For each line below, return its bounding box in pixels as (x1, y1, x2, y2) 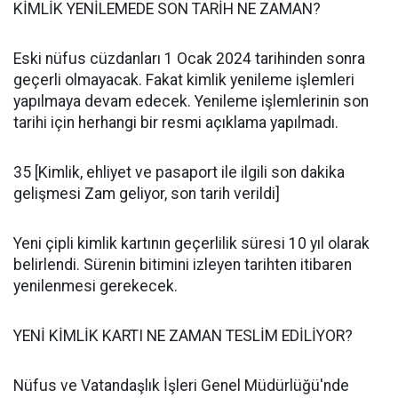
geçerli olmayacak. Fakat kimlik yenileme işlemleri (13, 71, 354, 89)
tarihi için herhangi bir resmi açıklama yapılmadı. (13, 114, 338, 131)
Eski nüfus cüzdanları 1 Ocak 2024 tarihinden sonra (13, 50, 365, 68)
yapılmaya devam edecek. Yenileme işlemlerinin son (13, 92, 369, 110)
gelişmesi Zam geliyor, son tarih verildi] (13, 185, 280, 203)
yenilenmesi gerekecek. (13, 277, 178, 295)
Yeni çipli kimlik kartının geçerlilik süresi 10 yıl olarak (13, 235, 370, 252)
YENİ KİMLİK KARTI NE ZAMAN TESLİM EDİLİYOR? (13, 327, 356, 345)
